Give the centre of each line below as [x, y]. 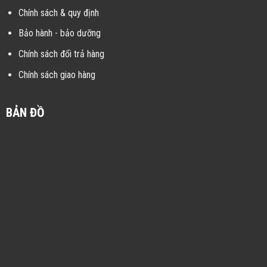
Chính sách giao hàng [57, 74]
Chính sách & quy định [58, 13]
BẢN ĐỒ [25, 113]
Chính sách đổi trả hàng [61, 54]
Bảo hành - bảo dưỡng [59, 33]
